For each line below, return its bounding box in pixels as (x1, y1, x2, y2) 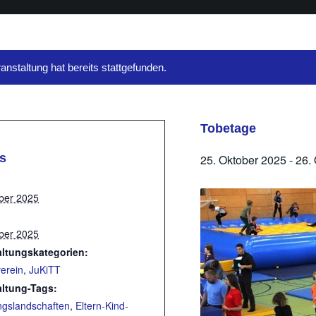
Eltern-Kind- (75, 298, 128, 312)
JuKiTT (29, 262, 61, 276)
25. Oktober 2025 (200, 152, 287, 168)
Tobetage (200, 121, 257, 135)
